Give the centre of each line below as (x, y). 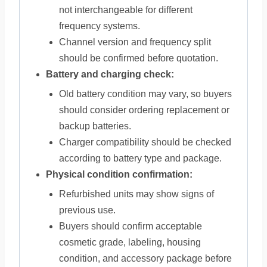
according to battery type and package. (140, 158)
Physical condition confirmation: (119, 174)
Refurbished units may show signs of (136, 194)
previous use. (87, 210)
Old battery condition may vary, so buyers (145, 94)
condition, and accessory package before (145, 258)
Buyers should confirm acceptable (131, 226)
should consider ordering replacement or (144, 110)
